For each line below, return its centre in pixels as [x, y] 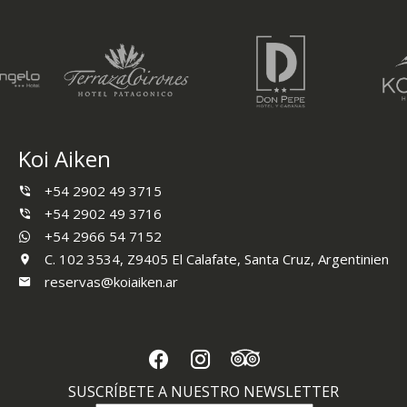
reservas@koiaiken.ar [111, 282]
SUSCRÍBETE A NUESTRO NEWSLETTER [203, 392]
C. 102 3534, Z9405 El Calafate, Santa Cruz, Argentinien [215, 259]
